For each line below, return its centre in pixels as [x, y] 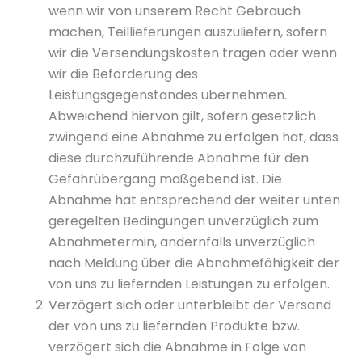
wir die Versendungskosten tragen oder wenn [193, 53]
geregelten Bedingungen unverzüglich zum [183, 221]
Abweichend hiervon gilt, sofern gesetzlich [182, 116]
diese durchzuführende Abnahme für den [179, 158]
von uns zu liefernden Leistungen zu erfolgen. [189, 284]
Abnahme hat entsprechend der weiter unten [194, 200]
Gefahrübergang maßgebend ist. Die [165, 179]
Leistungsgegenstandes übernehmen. [168, 95]
